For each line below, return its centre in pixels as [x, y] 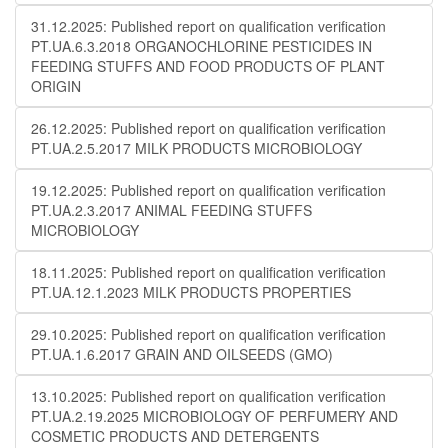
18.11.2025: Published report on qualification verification [208, 272]
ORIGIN [56, 86]
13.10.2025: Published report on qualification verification [208, 396]
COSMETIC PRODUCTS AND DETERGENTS [175, 436]
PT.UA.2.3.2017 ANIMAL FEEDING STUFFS [171, 210]
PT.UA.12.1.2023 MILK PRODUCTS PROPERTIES [191, 292]
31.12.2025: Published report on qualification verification [208, 26]
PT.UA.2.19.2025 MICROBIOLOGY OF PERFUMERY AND [214, 416]
